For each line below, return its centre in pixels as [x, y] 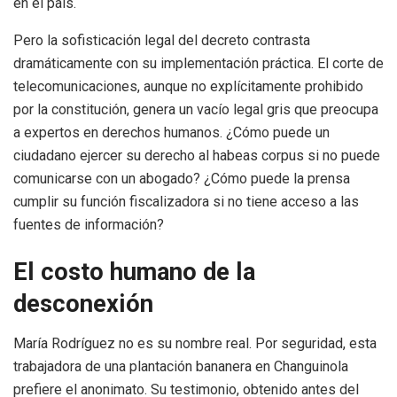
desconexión [83, 304]
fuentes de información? [89, 224]
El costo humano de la [134, 272]
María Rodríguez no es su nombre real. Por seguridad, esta [195, 343]
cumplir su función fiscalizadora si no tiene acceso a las [186, 201]
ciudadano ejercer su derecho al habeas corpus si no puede [197, 155]
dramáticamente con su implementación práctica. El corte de [198, 63]
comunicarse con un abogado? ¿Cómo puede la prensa [182, 178]
